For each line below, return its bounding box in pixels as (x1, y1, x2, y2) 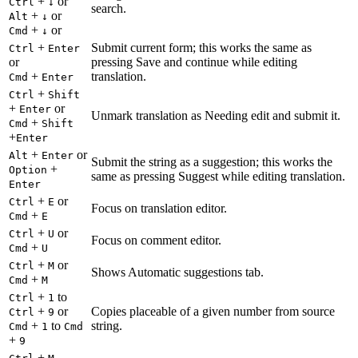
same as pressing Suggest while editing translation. (91, 169, 345, 184)
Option (9, 164, 47, 177)
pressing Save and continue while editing (91, 55, 297, 70)
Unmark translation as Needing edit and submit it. (91, 109, 340, 123)
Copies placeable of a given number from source (91, 304, 335, 319)
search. (91, 2, 126, 16)
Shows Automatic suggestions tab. (91, 265, 264, 280)
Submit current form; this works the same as (91, 41, 312, 55)
